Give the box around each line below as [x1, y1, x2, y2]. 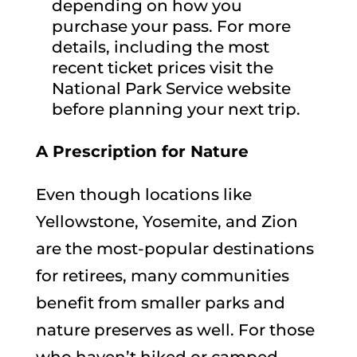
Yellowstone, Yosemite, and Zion [35, 211, 298, 231]
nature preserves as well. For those [35, 320, 315, 339]
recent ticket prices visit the [51, 57, 273, 77]
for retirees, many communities [35, 265, 289, 285]
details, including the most [51, 37, 269, 57]
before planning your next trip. [51, 99, 300, 119]
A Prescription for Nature [35, 141, 249, 161]
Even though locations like [35, 184, 252, 204]
